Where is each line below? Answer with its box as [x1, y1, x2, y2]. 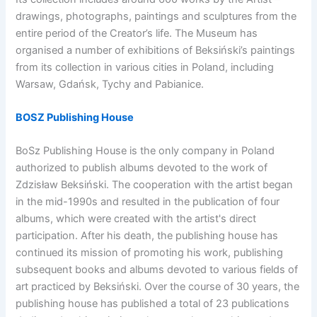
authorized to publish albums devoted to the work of [16, 161, 268, 175]
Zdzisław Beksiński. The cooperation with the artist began [16, 178, 294, 192]
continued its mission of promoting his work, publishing [16, 246, 284, 260]
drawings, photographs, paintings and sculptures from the [16, 9, 297, 23]
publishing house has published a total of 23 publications [16, 297, 290, 311]
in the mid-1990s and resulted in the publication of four [16, 195, 280, 209]
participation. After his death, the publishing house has [16, 229, 279, 243]
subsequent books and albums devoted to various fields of [16, 263, 299, 277]
